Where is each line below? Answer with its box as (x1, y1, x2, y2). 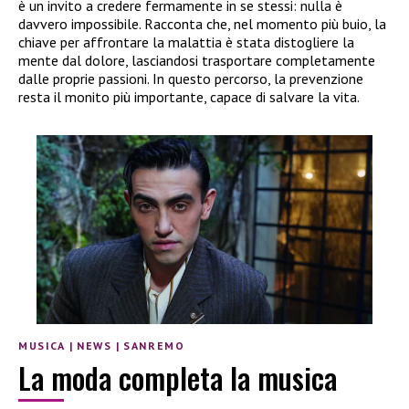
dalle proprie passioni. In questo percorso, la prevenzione (18, 69, 363, 89)
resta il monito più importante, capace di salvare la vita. (18, 88, 360, 107)
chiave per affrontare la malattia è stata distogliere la (18, 33, 354, 52)
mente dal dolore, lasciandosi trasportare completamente (18, 51, 375, 70)
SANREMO (123, 338, 185, 352)
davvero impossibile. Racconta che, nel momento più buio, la (18, 15, 386, 34)
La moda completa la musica (18, 355, 337, 399)
